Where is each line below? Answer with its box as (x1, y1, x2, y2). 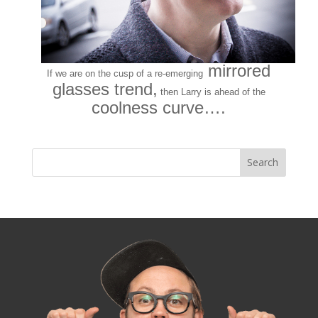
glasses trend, (52, 79, 158, 99)
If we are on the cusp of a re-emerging (47, 67, 204, 79)
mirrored (203, 60, 271, 80)
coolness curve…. (92, 97, 226, 117)
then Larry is (157, 86, 214, 97)
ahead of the (214, 86, 265, 97)
